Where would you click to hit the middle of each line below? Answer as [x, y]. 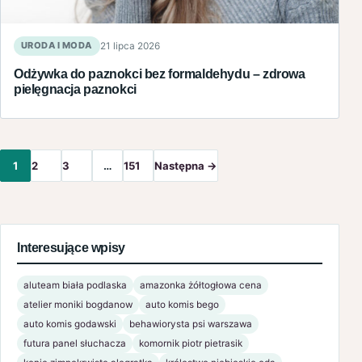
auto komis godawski [70, 324]
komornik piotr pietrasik [191, 343]
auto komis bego [182, 304]
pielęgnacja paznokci [75, 88]
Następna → [186, 165]
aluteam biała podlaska [75, 285]
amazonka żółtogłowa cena [201, 285]
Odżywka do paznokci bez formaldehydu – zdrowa [160, 73]
